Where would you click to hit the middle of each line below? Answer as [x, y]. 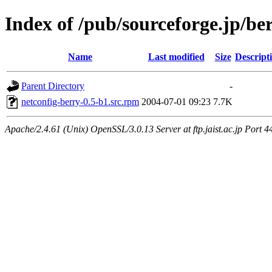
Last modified [176, 56]
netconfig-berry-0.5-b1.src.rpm [80, 101]
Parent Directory [53, 86]
